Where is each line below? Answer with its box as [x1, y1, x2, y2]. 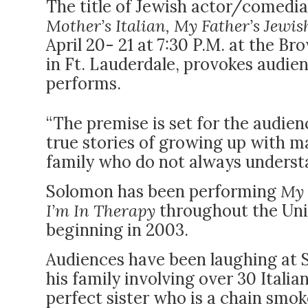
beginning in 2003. [46, 219, 188, 241]
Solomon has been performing [46, 181, 280, 202]
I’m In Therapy [46, 200, 159, 221]
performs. [46, 73, 121, 94]
